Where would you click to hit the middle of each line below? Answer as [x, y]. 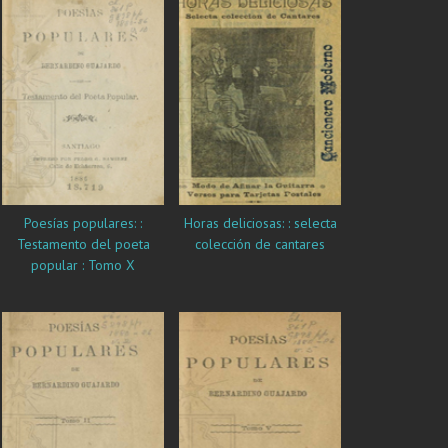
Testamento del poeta [83, 243]
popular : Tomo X [83, 264]
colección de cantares [260, 243]
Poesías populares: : [83, 222]
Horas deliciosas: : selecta [260, 222]
